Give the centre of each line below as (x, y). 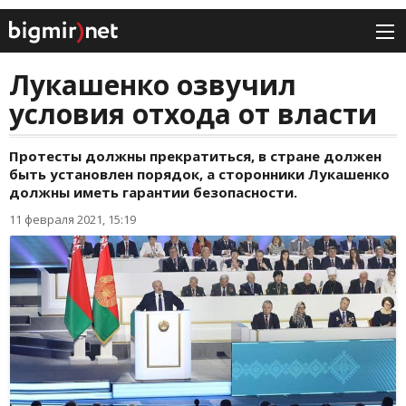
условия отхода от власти (193, 114)
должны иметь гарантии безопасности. (153, 193)
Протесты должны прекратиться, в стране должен (195, 156)
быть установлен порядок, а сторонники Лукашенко (199, 174)
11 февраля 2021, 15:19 (72, 220)
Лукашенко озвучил (153, 85)
